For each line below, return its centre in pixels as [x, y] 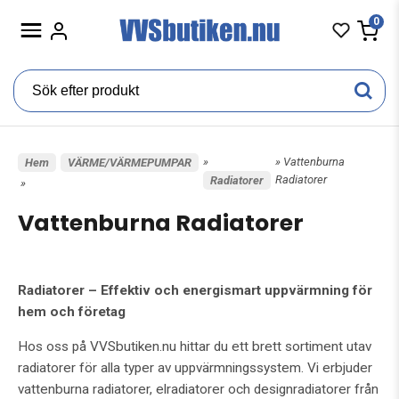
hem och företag [72, 312]
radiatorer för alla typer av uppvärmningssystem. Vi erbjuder [195, 368]
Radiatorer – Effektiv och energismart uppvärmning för [195, 290]
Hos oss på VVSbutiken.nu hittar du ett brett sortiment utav [195, 346]
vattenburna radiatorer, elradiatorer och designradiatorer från [198, 389]
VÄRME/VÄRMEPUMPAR [130, 163]
